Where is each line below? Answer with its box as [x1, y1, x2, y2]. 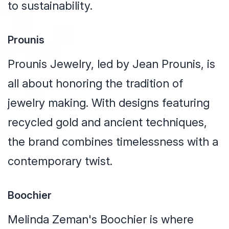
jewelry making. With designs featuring [8, 96, 210, 110]
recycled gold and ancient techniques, [8, 116, 207, 129]
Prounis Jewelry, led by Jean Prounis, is [8, 57, 215, 71]
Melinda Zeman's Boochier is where [8, 213, 194, 226]
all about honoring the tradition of [8, 77, 183, 90]
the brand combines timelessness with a [8, 135, 218, 149]
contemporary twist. [8, 154, 112, 168]
